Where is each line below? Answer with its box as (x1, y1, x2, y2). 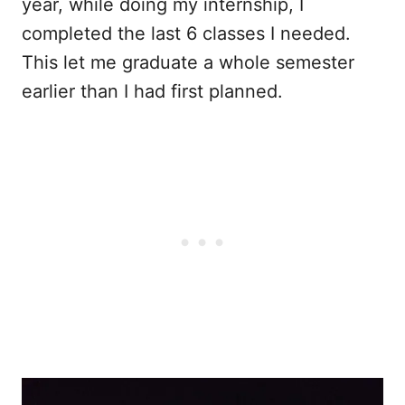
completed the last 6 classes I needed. (22, 22, 351, 44)
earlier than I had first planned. (22, 80, 283, 102)
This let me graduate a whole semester (22, 51, 354, 73)
